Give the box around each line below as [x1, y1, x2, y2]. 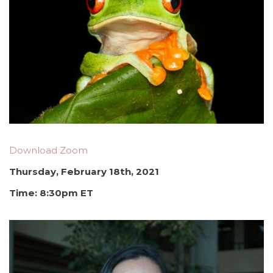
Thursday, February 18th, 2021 [9, 166, 159, 178]
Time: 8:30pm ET [9, 187, 93, 199]
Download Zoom [9, 144, 88, 157]
